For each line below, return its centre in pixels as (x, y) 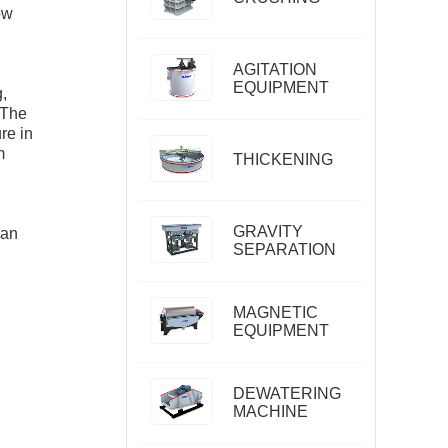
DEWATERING (286, 393)
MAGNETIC (275, 312)
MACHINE (270, 411)
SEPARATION (284, 249)
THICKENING (282, 159)
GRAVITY (267, 231)
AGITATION (274, 69)
